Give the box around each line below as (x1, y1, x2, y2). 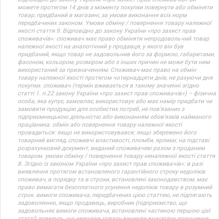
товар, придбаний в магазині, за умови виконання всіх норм (18, 11, 187, 19)
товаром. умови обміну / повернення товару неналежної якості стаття (18, 152, 215, 159)
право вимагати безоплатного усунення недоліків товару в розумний (18, 183, 212, 191)
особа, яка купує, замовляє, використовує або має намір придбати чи (18, 97, 212, 105)
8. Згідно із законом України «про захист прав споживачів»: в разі (18, 159, 203, 167)
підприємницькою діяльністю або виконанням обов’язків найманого (18, 112, 211, 120)
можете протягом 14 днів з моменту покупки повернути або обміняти (18, 3, 213, 11)
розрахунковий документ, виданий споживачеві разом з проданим (18, 144, 205, 152)
